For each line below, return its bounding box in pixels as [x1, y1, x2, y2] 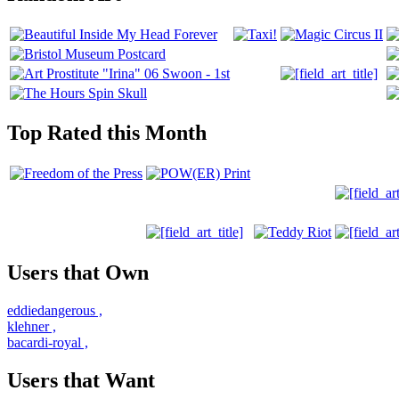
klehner [7, 319, 49, 335]
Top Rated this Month [7, 121, 207, 145]
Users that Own [7, 261, 149, 285]
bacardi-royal [7, 335, 81, 351]
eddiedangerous [7, 303, 95, 319]
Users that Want [7, 369, 155, 393]
